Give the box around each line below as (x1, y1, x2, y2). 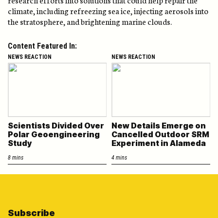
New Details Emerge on (111, 120, 206, 130)
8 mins (8, 154, 23, 161)
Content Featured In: (8, 41, 77, 51)
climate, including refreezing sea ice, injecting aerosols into (8, 5, 208, 16)
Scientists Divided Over (8, 120, 104, 130)
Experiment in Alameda (111, 138, 206, 148)
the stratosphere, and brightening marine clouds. (8, 16, 172, 27)
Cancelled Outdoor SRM (111, 129, 209, 139)
